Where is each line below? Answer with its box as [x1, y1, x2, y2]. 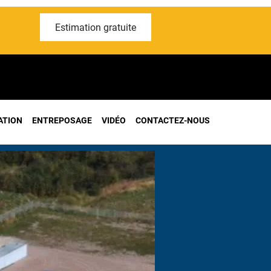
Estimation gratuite [55, 21, 136, 33]
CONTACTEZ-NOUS [135, 116, 210, 125]
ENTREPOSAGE [31, 116, 92, 125]
